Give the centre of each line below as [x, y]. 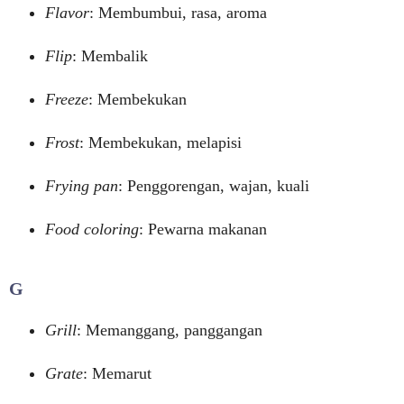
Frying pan [82, 186]
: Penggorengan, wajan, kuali [214, 186]
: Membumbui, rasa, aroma [178, 13]
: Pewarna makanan [203, 229]
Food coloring [92, 229]
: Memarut [117, 373]
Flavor [67, 13]
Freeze [67, 99]
